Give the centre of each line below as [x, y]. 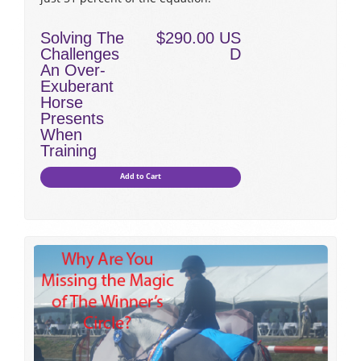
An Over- [73, 70]
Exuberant [77, 86]
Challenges [80, 54]
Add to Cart [141, 177]
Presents [72, 118]
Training [68, 150]
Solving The [82, 37]
